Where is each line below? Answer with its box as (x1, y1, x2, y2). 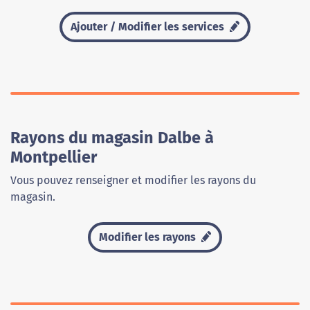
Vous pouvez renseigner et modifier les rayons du (10, 174, 256, 188)
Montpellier (10, 147, 97, 167)
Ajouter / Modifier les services (70, 20, 227, 34)
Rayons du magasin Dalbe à (10, 128, 214, 148)
